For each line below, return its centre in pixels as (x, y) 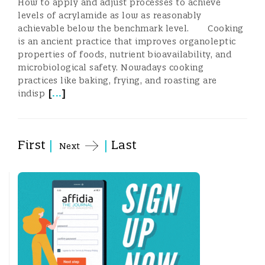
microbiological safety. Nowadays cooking (111, 67)
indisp (31, 93)
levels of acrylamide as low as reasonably (110, 15)
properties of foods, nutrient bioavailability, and (125, 54)
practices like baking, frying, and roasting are (117, 80)
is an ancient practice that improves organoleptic (127, 41)
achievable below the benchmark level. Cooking (131, 28)
